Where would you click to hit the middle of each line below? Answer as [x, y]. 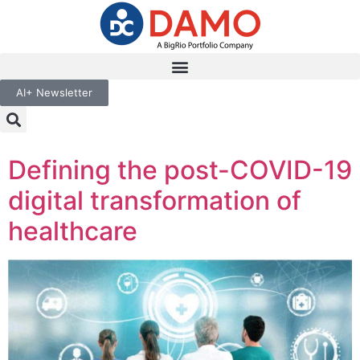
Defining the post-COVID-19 [180, 170]
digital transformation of [155, 200]
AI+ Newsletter [54, 92]
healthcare [73, 231]
